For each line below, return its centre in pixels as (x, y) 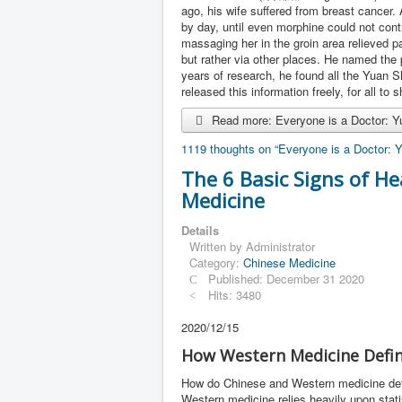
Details (200, 230)
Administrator (280, 246)
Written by (218, 246)
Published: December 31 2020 (287, 278)
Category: (216, 262)
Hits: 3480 (235, 294)
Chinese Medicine (289, 262)
